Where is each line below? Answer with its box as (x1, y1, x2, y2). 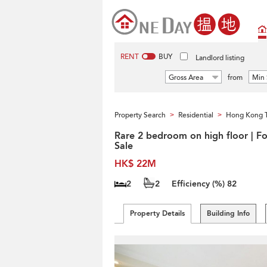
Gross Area (169, 73, 203, 82)
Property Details (130, 209, 185, 218)
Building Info (207, 209, 250, 218)
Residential (178, 110, 213, 120)
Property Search (114, 110, 166, 120)
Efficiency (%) (172, 178, 227, 190)
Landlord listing (195, 53, 244, 63)
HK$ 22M (114, 157, 156, 170)
